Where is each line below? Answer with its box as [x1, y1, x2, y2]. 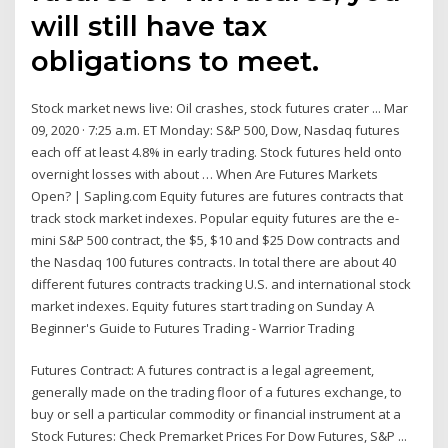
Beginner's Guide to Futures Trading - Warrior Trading [31, 318, 355, 337]
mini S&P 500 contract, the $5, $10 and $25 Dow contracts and [31, 230, 401, 249]
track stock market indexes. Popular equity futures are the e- [31, 208, 400, 227]
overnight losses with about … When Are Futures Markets [31, 164, 379, 183]
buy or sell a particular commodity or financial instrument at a [31, 405, 402, 424]
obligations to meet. [31, 43, 320, 78]
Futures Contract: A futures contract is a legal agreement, [31, 361, 375, 380]
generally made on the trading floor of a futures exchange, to [31, 383, 403, 402]
